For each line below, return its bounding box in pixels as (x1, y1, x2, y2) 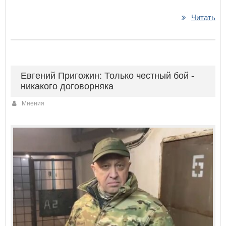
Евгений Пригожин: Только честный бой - (21, 70, 194, 81)
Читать (191, 13, 215, 22)
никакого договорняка (21, 81, 114, 91)
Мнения (22, 99, 44, 107)
